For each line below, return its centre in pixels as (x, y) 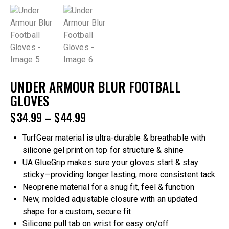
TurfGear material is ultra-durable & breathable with (114, 138)
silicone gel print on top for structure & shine (103, 150)
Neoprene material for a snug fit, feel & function (108, 187)
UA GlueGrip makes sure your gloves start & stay (110, 163)
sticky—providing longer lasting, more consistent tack (119, 175)
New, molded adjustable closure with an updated (110, 199)
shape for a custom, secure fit (77, 212)
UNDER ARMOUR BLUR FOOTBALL (96, 86)
